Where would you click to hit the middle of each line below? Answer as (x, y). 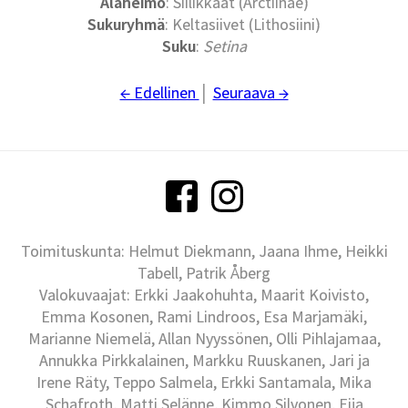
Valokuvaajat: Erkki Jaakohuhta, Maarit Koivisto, (204, 295)
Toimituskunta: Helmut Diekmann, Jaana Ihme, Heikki (204, 251)
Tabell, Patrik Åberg (204, 273)
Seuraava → (250, 93)
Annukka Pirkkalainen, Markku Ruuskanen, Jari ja (204, 361)
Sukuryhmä (126, 25)
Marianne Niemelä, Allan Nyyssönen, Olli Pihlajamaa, (204, 339)
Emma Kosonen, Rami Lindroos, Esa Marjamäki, (204, 317)
